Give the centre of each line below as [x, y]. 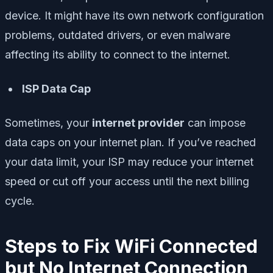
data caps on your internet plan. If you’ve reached [130, 143]
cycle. [20, 201]
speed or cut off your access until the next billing [127, 182]
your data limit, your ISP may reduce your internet [129, 162]
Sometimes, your [48, 123]
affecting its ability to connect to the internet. [118, 55]
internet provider [138, 123]
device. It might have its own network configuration [134, 16]
